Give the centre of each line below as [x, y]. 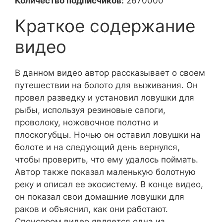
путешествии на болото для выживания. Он [106, 85]
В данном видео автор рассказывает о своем [110, 73]
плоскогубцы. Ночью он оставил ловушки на [108, 135]
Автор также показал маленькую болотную [105, 172]
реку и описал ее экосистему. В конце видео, [109, 184]
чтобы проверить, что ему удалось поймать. [107, 160]
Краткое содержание [105, 26]
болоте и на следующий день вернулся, [97, 147]
